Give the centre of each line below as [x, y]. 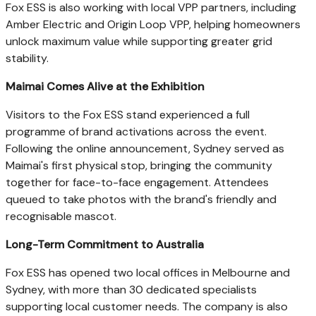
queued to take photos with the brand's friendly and [141, 199]
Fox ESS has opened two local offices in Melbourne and [148, 272]
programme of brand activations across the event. [136, 131]
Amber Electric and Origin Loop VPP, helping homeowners [153, 24]
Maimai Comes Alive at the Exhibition [105, 86]
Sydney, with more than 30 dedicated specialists [131, 289]
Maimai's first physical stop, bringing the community [139, 165]
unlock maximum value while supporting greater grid [139, 41]
